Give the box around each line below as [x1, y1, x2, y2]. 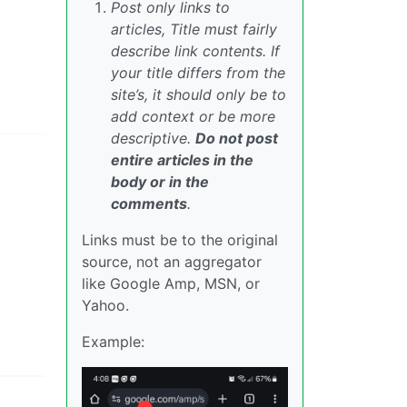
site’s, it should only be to [111, 85, 286, 104]
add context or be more [111, 107, 275, 125]
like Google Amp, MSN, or [82, 274, 260, 293]
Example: [82, 333, 144, 351]
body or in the [111, 173, 209, 191]
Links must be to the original [82, 231, 278, 249]
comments [111, 194, 187, 213]
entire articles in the [111, 151, 253, 169]
